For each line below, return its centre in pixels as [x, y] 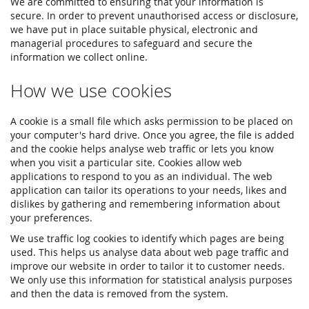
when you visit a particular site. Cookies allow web [126, 162]
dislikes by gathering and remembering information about [145, 204]
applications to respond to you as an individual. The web [141, 176]
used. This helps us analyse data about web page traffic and [150, 252]
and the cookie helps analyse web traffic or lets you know [142, 149]
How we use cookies [91, 91]
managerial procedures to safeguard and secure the [131, 43]
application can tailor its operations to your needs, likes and [149, 190]
